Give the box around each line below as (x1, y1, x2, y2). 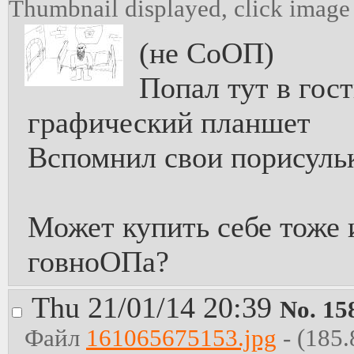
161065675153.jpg (86, 325, 277, 352)
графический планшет (28, 106, 311, 139)
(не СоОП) (139, 36, 274, 70)
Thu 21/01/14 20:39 (32, 291, 280, 324)
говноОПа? (28, 245, 169, 278)
